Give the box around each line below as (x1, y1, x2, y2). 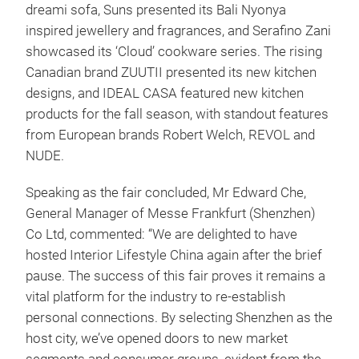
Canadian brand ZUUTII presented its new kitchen (26, 64, 317, 80)
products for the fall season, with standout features (26, 106, 329, 122)
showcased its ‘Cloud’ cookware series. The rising (26, 43, 322, 59)
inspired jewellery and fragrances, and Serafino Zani (26, 22, 331, 38)
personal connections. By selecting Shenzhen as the (26, 309, 333, 325)
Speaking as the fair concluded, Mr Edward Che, (26, 184, 306, 200)
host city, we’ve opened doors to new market (26, 330, 288, 346)
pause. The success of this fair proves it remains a (26, 268, 325, 284)
